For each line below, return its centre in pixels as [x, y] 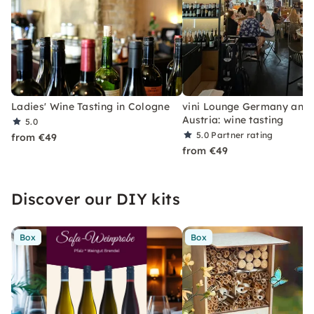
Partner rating [242, 135]
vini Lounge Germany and [246, 106]
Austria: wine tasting [233, 120]
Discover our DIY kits [96, 199]
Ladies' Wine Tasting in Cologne [90, 106]
